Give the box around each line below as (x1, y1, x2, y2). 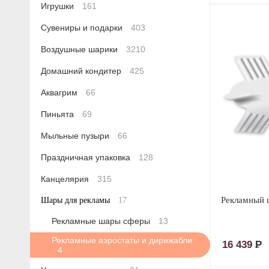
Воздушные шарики (41, 44, 120, 55)
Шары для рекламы (41, 196, 112, 205)
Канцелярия (41, 174, 91, 184)
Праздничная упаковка (41, 153, 133, 163)
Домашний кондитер (41, 66, 124, 76)
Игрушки (41, 1, 76, 11)
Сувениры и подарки (41, 23, 125, 33)
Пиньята (41, 109, 76, 119)
